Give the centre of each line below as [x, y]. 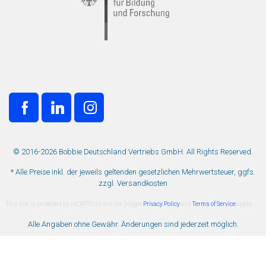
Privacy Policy [161, 204]
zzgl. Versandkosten [133, 183]
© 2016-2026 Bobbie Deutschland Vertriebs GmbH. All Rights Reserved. [133, 152]
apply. [244, 204]
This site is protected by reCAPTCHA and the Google [74, 204]
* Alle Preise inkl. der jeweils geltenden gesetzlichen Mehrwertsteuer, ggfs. [133, 172]
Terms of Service [214, 204]
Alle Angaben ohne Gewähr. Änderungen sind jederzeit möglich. [133, 224]
